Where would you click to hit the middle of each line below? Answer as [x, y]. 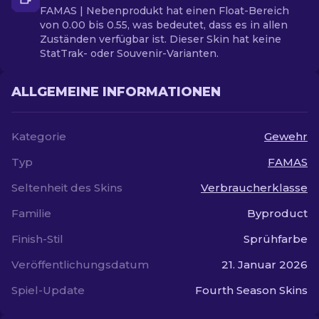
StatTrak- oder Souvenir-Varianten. [129, 53]
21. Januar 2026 [265, 265]
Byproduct [277, 213]
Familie [31, 213]
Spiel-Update [48, 290]
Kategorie [39, 136]
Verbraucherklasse [254, 188]
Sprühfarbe [276, 239]
